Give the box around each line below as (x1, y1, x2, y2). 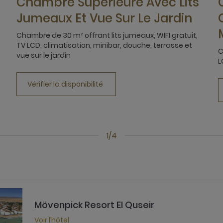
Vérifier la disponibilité (27, 79, 103, 89)
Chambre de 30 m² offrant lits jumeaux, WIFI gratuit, (16, 30, 198, 40)
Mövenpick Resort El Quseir (34, 198, 154, 211)
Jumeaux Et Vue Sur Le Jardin (16, 9, 192, 26)
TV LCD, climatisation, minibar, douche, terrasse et (16, 40, 192, 50)
